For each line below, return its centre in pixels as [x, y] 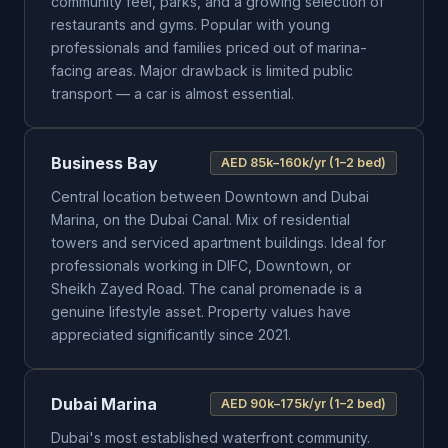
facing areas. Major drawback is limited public [202, 70]
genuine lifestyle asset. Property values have [201, 311]
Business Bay [104, 163]
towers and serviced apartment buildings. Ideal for [218, 242]
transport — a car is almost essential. [172, 93]
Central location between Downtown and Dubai [210, 196]
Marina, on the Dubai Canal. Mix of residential [200, 219]
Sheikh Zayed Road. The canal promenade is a [206, 288]
